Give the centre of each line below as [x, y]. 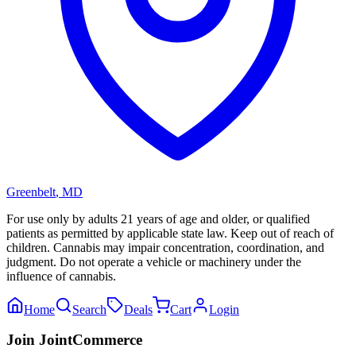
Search [89, 309]
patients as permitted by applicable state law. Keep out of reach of [170, 233]
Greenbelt [31, 192]
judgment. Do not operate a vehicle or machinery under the [154, 261]
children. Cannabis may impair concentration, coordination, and [165, 247]
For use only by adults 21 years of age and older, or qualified [158, 219]
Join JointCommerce [74, 340]
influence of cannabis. [61, 276]
